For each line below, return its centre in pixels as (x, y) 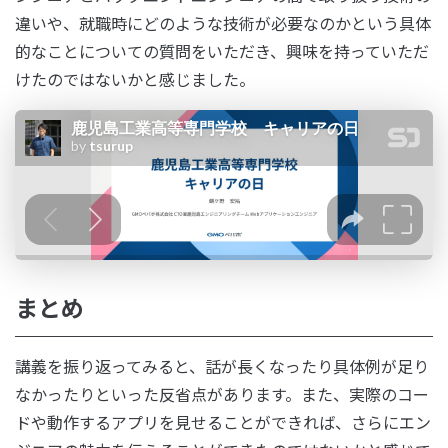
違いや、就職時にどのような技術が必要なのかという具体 (223, 24)
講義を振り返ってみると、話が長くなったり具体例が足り (222, 366)
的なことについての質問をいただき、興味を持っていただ (222, 52)
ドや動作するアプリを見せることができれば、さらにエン (223, 422)
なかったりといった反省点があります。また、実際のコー (222, 394)
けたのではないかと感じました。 (135, 80)
